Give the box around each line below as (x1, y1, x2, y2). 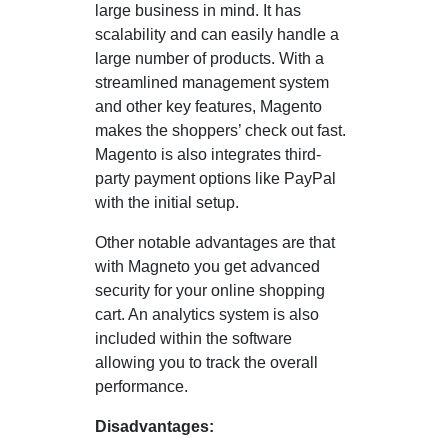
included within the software (95, 329, 292, 347)
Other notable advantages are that (95, 233, 335, 251)
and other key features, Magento (95, 97, 322, 115)
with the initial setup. (95, 193, 239, 211)
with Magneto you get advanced (95, 257, 320, 275)
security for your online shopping (95, 281, 325, 299)
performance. (95, 377, 188, 395)
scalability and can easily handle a (95, 25, 339, 43)
